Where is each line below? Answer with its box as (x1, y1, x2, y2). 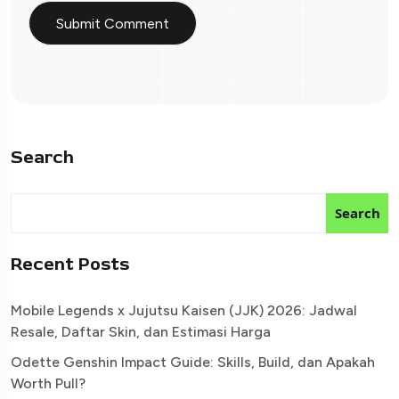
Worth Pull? (11, 374, 85, 392)
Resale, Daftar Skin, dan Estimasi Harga (11, 322, 271, 340)
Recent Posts (11, 252, 129, 275)
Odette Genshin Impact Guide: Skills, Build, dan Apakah (11, 353, 375, 370)
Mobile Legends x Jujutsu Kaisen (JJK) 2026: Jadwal (11, 301, 357, 319)
